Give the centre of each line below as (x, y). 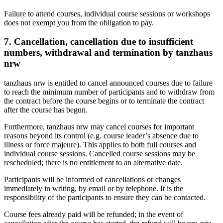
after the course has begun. (46, 110)
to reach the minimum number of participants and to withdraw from (109, 92)
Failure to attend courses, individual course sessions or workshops (107, 13)
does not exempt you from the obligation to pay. (79, 22)
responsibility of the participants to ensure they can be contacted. (105, 198)
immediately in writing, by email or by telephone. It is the (94, 189)
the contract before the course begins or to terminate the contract (104, 101)
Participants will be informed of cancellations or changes (92, 180)
